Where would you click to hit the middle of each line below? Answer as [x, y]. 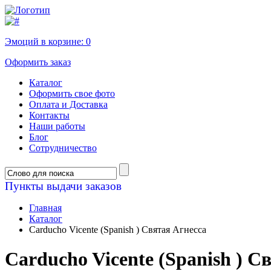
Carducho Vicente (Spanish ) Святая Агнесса [118, 230]
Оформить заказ [38, 62]
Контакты [49, 115]
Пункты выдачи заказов [63, 186]
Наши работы [57, 126]
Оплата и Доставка [68, 104]
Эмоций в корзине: [45, 41]
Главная [45, 208]
